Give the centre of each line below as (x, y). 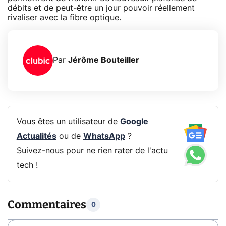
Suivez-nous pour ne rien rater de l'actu (92, 151)
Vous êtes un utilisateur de (68, 122)
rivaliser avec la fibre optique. (64, 17)
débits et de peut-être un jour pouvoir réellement (101, 8)
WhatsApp (104, 136)
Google (134, 122)
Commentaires (47, 205)
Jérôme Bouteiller (104, 60)
